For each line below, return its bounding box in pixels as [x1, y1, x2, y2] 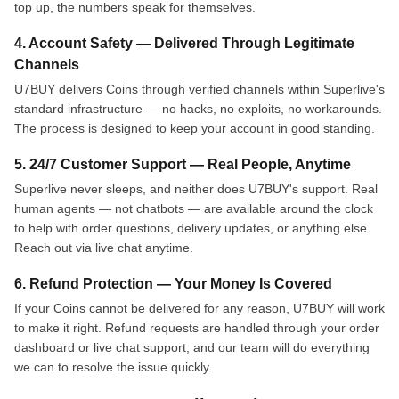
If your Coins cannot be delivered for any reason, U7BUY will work [14, 301, 385, 315]
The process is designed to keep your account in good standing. [14, 121, 375, 135]
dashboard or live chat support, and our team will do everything [14, 340, 370, 354]
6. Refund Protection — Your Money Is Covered [14, 276, 332, 291]
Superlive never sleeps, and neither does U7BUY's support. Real [14, 182, 378, 196]
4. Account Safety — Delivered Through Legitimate [14, 36, 354, 51]
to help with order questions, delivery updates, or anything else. [14, 221, 370, 235]
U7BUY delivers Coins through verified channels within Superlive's [14, 82, 385, 96]
